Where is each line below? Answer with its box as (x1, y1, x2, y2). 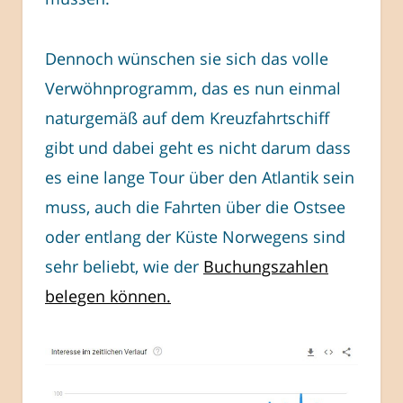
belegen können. (45, 284, 171, 307)
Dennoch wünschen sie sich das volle (45, 47, 328, 69)
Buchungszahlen (203, 255, 328, 277)
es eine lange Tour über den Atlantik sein (45, 166, 354, 188)
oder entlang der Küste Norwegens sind (45, 225, 345, 247)
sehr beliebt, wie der (45, 255, 203, 277)
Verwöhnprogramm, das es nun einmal (45, 76, 341, 99)
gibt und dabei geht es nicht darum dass (45, 136, 351, 158)
